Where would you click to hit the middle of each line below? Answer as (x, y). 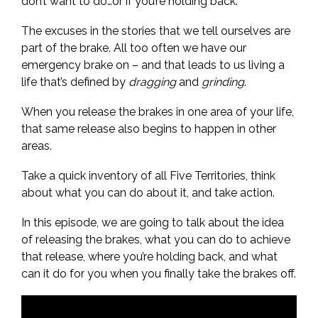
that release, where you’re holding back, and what (149, 257)
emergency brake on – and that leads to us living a (153, 65)
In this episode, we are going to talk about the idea (153, 223)
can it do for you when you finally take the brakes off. (159, 274)
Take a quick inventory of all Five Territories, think (148, 176)
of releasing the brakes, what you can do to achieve (156, 240)
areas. (37, 146)
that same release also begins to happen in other (149, 129)
